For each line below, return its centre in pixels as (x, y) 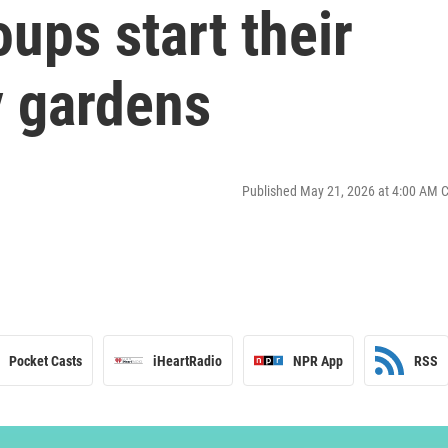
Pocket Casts (45, 360)
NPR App (318, 360)
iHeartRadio (187, 360)
